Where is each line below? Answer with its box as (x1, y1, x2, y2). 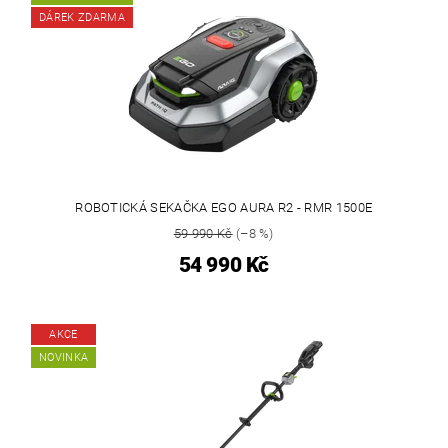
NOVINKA (39, 351, 89, 365)
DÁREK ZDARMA (39, 11, 125, 25)
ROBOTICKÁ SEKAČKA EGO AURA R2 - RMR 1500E (75, 200, 373, 216)
